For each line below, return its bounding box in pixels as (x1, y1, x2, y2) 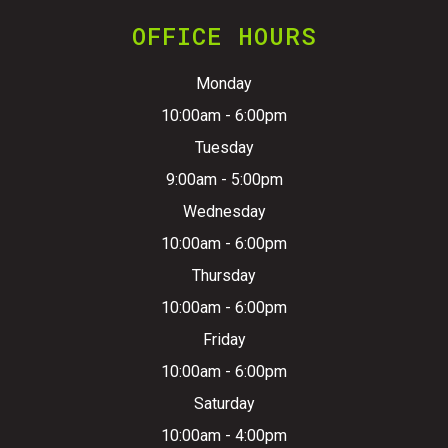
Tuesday (194, 137, 254, 157)
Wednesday (182, 201, 266, 221)
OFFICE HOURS (131, 19, 317, 52)
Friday (202, 329, 246, 349)
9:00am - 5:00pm (165, 169, 283, 189)
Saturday (193, 393, 255, 413)
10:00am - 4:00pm (161, 425, 287, 445)
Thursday (192, 265, 256, 285)
